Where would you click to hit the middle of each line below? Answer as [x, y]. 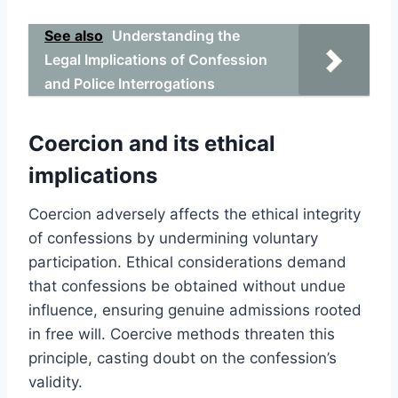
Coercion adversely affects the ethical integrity [195, 214]
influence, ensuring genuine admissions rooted [195, 310]
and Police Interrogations [130, 83]
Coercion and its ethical [152, 143]
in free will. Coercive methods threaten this [182, 334]
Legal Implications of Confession [156, 59]
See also [74, 35]
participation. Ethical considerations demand [187, 262]
